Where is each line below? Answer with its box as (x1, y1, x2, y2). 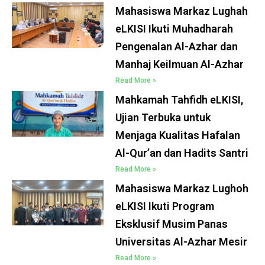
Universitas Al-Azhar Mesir (115, 235, 248, 248)
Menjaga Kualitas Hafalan (115, 128, 241, 141)
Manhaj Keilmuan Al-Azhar (115, 57, 244, 70)
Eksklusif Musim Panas (115, 217, 228, 230)
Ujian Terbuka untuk (115, 111, 211, 124)
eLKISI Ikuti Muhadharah (115, 22, 234, 35)
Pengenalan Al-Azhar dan (115, 40, 238, 53)
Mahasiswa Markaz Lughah (115, 4, 248, 17)
